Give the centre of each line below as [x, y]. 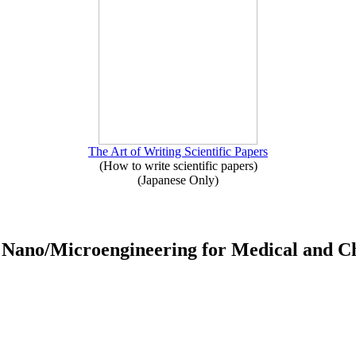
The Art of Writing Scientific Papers [178, 151]
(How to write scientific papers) [178, 166]
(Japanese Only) [178, 180]
